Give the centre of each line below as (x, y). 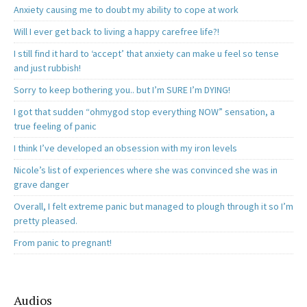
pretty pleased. (46, 221)
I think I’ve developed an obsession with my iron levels (125, 148)
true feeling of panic (55, 126)
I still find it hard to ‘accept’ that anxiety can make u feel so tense (146, 54)
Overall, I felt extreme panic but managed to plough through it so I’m (153, 207)
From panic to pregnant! (63, 243)
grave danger (41, 185)
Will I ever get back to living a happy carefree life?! (116, 32)
